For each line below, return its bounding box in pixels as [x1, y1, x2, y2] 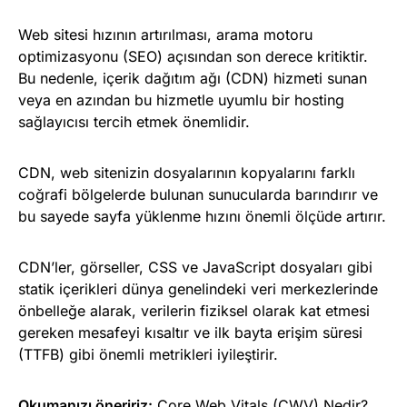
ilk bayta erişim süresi [214, 323, 362, 342]
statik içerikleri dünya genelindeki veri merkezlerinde [18, 279, 378, 298]
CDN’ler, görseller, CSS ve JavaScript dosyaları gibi [18, 257, 372, 276]
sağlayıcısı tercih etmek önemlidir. [18, 112, 250, 131]
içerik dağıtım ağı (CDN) [103, 68, 269, 87]
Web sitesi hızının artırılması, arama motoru [18, 25, 313, 44]
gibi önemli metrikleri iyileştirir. [65, 344, 278, 363]
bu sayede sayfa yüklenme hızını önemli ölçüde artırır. [18, 206, 386, 225]
